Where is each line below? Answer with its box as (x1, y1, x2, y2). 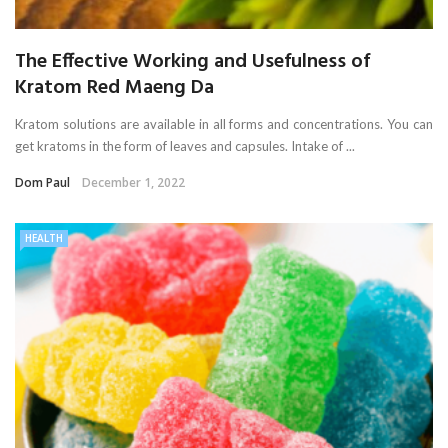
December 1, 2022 (82, 174, 185, 192)
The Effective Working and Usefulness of (15, 46, 370, 79)
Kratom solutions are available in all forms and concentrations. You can (15, 116, 433, 133)
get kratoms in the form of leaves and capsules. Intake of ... (15, 138, 355, 155)
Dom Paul (15, 174, 70, 192)
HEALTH (25, 231, 63, 246)
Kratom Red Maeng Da (15, 72, 219, 105)
